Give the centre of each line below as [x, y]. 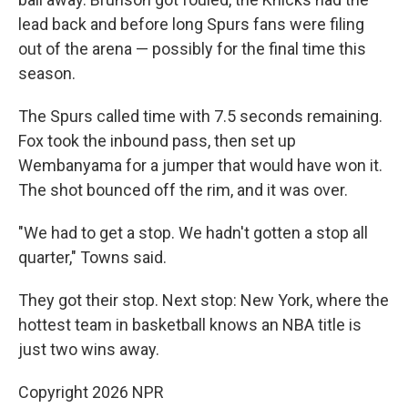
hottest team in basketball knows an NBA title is [190, 325]
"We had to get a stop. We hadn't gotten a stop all [193, 233]
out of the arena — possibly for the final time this [192, 49]
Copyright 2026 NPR [91, 392]
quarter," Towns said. [92, 257]
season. [47, 73]
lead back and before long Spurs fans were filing [191, 24]
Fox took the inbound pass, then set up [157, 141]
